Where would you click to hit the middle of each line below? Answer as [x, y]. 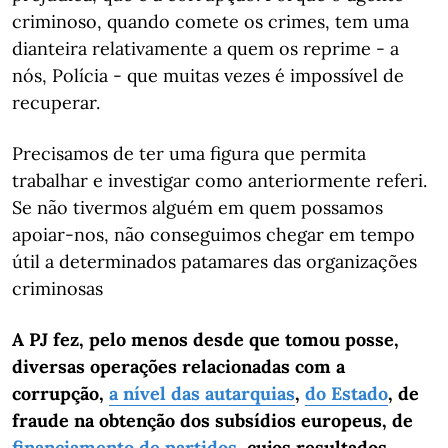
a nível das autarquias [202, 393]
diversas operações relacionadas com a [178, 366]
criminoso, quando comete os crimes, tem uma [210, 21]
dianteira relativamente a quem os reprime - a [205, 48]
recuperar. [56, 102]
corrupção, [60, 393]
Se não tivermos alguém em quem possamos [197, 207]
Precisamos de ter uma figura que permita [189, 153]
